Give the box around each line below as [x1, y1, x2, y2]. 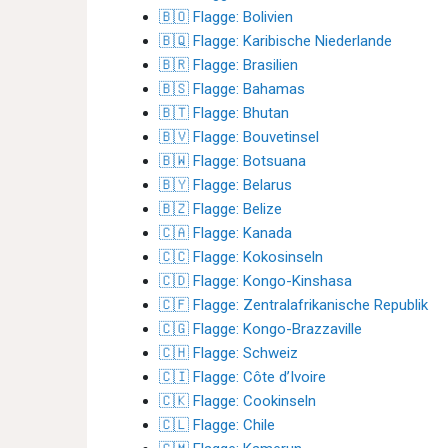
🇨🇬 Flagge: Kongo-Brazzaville [159, 320, 362, 338]
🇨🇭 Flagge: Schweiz [159, 344, 298, 362]
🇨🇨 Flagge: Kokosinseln [159, 248, 323, 266]
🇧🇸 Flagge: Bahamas [159, 80, 305, 98]
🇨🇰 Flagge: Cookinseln [159, 392, 316, 410]
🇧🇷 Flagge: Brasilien [159, 56, 298, 74]
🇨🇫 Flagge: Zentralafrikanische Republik [159, 296, 428, 314]
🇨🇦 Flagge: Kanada [159, 224, 292, 242]
